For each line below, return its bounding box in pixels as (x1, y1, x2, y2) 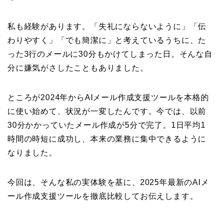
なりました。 (7, 148, 57, 157)
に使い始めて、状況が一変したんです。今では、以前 (7, 107, 207, 116)
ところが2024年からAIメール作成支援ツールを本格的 (7, 93, 209, 102)
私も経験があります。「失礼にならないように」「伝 (7, 22, 207, 31)
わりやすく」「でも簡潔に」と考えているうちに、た (7, 36, 207, 45)
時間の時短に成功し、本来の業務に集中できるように (7, 135, 207, 144)
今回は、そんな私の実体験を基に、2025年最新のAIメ (7, 178, 209, 187)
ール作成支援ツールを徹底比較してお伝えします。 (7, 192, 198, 201)
